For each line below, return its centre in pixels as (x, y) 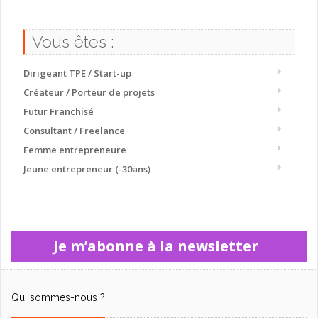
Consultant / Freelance (74, 131)
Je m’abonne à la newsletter (159, 246)
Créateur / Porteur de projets (89, 93)
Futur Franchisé (58, 112)
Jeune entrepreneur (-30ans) (87, 169)
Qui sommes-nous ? (58, 297)
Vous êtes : (73, 42)
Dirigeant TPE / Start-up (77, 73)
